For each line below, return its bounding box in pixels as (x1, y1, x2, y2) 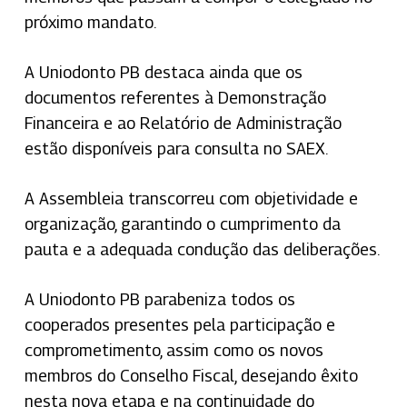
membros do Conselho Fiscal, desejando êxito (24, 365, 358, 385)
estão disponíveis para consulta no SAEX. (24, 138, 328, 158)
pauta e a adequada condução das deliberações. (24, 239, 380, 259)
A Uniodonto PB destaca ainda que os (24, 62, 303, 82)
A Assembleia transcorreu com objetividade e (24, 188, 358, 208)
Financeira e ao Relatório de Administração (24, 113, 342, 133)
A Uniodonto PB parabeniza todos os (24, 289, 295, 309)
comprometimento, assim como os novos (24, 340, 323, 360)
